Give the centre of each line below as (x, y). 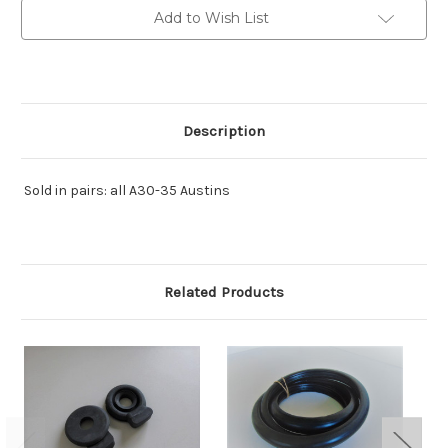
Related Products (224, 292)
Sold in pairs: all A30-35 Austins (125, 191)
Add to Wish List (211, 18)
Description (224, 131)
